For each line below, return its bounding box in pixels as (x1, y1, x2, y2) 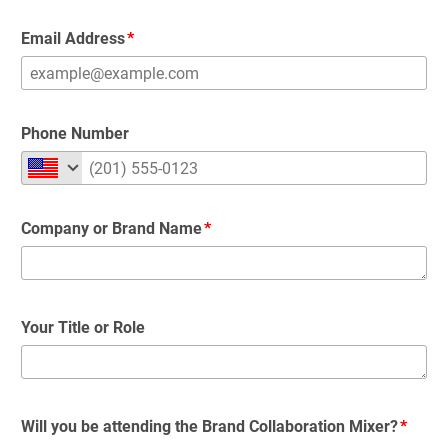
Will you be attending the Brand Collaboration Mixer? (21, 417, 398, 436)
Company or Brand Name (21, 219, 202, 238)
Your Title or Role (21, 318, 145, 337)
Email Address (21, 29, 125, 48)
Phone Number (21, 124, 129, 143)
